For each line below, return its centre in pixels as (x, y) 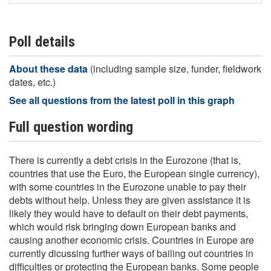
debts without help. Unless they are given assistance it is (130, 200)
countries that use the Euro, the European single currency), (134, 173)
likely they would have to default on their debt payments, (129, 213)
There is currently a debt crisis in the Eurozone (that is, (125, 160)
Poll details (42, 42)
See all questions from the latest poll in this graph (122, 100)
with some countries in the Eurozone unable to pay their (128, 187)
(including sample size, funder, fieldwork (176, 69)
